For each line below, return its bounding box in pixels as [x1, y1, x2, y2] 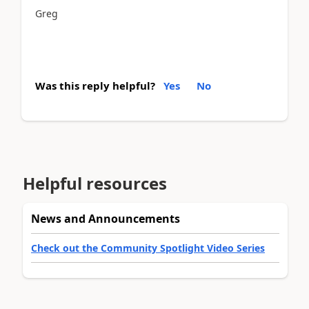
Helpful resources [23, 172, 167, 195]
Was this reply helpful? [35, 78, 155, 92]
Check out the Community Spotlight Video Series [31, 241, 265, 255]
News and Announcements [31, 211, 180, 226]
